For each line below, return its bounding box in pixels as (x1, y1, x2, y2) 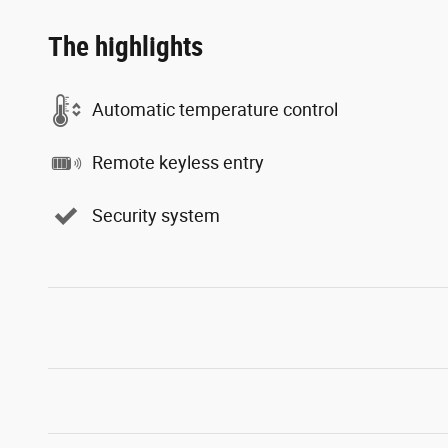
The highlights (48, 30, 203, 63)
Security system (92, 205, 220, 226)
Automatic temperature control (92, 99, 338, 120)
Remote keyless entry (92, 152, 264, 173)
